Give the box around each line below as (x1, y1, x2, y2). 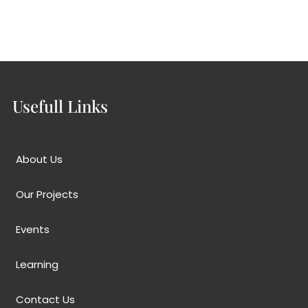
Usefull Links (12, 95, 109, 118)
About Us (16, 152, 63, 167)
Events (16, 222, 50, 237)
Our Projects (16, 187, 79, 202)
